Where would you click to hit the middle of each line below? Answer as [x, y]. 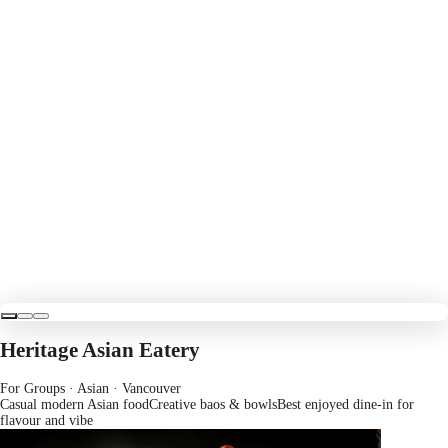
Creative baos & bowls [213, 404]
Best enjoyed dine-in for [345, 404]
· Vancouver [145, 388]
